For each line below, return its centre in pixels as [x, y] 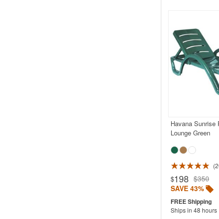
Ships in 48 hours [194, 210]
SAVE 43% [187, 188]
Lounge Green [190, 132]
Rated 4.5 [87, 166]
